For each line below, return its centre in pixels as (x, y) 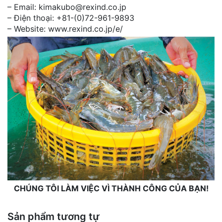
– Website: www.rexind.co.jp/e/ (65, 29)
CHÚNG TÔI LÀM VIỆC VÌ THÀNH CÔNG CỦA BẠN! (111, 189)
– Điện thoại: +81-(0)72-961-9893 (71, 18)
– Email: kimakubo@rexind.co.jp (67, 7)
